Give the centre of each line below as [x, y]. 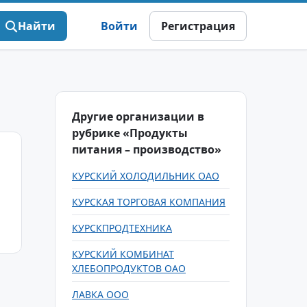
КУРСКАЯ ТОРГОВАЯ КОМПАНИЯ [149, 202]
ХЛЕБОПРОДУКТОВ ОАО [129, 268]
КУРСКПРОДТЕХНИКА [122, 228]
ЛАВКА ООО [100, 294]
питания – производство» [147, 149]
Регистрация [198, 26]
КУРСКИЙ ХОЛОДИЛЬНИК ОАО [146, 176]
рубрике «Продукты [130, 133]
